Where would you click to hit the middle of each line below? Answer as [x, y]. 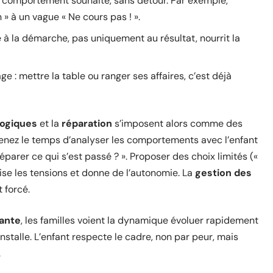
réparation [87, 123]
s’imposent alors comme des [177, 123]
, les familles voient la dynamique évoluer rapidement [140, 220]
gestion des [223, 173]
